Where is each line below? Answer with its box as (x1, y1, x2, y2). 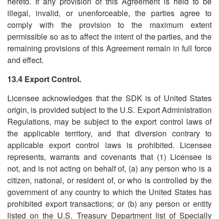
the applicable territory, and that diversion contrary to (7, 128, 212, 139)
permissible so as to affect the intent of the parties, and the (7, 31, 212, 42)
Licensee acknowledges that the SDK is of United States (7, 92, 212, 104)
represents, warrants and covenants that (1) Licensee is (7, 151, 212, 162)
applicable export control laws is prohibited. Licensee (7, 139, 212, 151)
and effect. (7, 54, 44, 66)
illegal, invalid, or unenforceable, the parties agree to (7, 7, 212, 19)
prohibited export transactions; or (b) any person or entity (7, 198, 212, 209)
